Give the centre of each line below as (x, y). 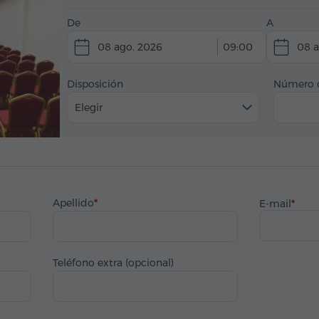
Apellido (73, 203)
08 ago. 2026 (130, 47)
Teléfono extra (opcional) (113, 263)
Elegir (89, 108)
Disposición (95, 84)
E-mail (275, 204)
